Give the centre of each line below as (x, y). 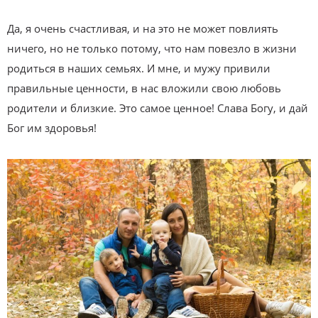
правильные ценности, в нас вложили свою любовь (144, 88)
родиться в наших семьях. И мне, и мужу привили (139, 68)
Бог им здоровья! (52, 127)
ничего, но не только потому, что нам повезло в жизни (152, 48)
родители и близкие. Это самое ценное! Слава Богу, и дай (158, 108)
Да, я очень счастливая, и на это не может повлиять (143, 28)
